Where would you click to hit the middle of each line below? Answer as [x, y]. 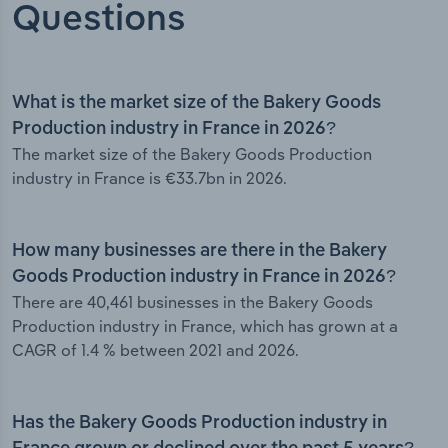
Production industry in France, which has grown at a [205, 326]
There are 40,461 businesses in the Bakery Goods [192, 302]
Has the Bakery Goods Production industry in [199, 423]
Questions [99, 20]
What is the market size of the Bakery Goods [196, 103]
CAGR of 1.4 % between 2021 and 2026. [155, 350]
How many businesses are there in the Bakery [199, 251]
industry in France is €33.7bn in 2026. [149, 178]
